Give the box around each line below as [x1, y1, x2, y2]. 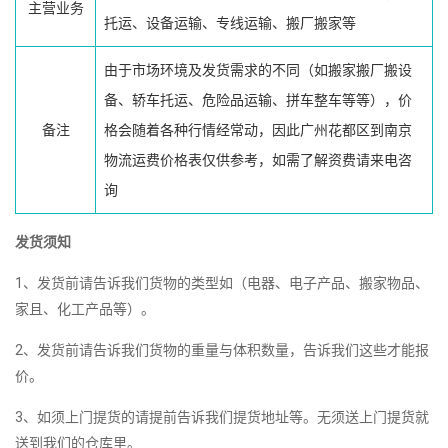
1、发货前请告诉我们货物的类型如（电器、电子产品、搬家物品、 [15, 275, 429, 292]
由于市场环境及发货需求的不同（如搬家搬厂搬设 [104, 62, 412, 79]
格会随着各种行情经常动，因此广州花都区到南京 [104, 122, 412, 139]
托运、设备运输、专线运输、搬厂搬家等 [104, 15, 356, 32]
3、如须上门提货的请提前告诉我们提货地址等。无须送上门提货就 [15, 409, 429, 426]
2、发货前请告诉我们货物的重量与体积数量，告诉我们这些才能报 [15, 342, 429, 359]
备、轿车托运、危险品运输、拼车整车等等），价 [104, 92, 412, 109]
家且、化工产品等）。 [15, 301, 155, 318]
